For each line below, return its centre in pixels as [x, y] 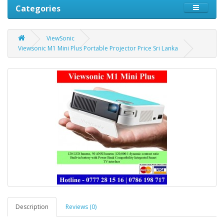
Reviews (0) [81, 207]
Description [32, 207]
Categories [38, 8]
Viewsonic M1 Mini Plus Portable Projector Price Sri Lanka [98, 48]
